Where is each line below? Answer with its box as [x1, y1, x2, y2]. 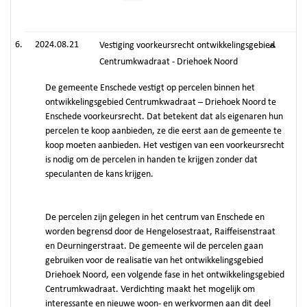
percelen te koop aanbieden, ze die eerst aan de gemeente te [45, 126, 282, 136]
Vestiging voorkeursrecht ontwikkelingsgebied [99, 40, 275, 51]
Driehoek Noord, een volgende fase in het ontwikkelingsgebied [45, 270, 284, 280]
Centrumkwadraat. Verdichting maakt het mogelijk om [45, 284, 255, 295]
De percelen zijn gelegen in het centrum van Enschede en [45, 212, 265, 223]
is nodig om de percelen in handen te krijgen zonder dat [45, 155, 258, 165]
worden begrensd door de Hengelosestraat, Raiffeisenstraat [45, 227, 275, 237]
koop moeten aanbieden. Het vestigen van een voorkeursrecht [45, 140, 284, 151]
